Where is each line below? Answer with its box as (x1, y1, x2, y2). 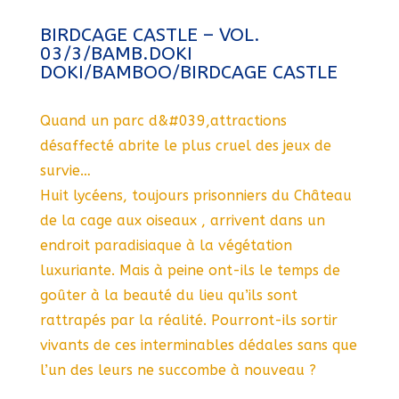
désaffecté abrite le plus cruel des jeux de (39, 137, 331, 154)
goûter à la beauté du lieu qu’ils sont (39, 287, 297, 304)
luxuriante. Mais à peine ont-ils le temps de (39, 262, 340, 279)
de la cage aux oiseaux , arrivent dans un (39, 212, 325, 229)
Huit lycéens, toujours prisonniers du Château (39, 187, 352, 204)
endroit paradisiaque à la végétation (39, 237, 292, 254)
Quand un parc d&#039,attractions (39, 112, 287, 129)
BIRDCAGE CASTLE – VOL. (39, 24, 260, 46)
